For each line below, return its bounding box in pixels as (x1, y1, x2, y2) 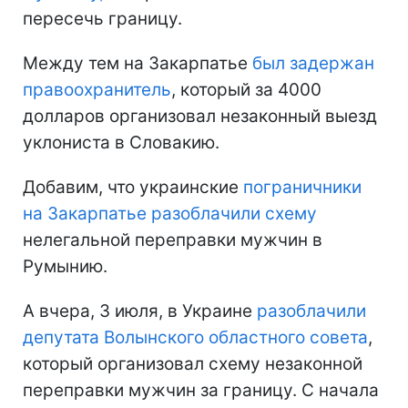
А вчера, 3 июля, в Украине (23, 300, 257, 321)
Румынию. (23, 255, 107, 277)
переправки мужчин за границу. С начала (23, 379, 379, 401)
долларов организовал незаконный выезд (23, 105, 377, 127)
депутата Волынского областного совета (23, 326, 368, 348)
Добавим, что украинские (23, 176, 243, 198)
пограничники (243, 176, 362, 198)
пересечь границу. (23, 7, 182, 29)
